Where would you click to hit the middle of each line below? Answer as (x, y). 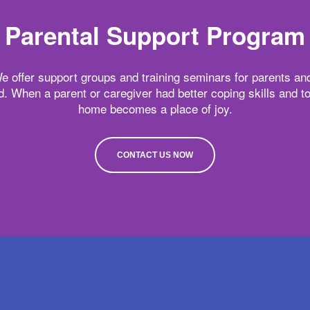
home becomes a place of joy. (155, 109)
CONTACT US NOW (155, 155)
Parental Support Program (155, 36)
